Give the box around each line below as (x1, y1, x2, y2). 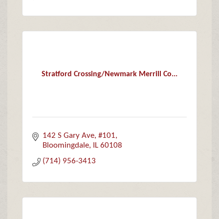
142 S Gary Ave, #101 (43, 131, 116, 140)
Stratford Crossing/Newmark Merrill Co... (42, 70, 177, 78)
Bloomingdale (43, 141, 89, 150)
